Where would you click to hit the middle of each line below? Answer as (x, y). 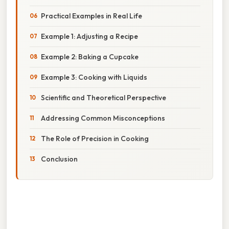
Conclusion (59, 159)
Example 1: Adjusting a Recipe (89, 36)
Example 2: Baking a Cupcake (90, 56)
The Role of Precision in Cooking (95, 138)
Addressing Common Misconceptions (103, 118)
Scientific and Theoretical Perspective (104, 97)
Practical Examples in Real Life (91, 16)
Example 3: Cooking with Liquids (94, 77)
